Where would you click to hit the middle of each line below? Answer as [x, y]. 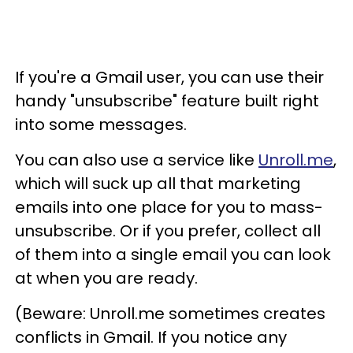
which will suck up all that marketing [158, 183]
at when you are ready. [106, 278]
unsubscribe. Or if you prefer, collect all [168, 230]
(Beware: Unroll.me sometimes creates [170, 313]
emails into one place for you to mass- [169, 207]
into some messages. [101, 124]
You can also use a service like [137, 160]
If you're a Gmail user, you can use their [169, 77]
